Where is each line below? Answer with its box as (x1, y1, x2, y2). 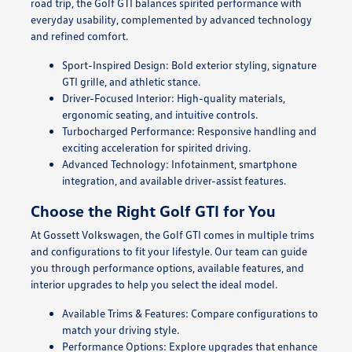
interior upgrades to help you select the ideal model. (30, 277, 277, 291)
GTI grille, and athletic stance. (61, 74, 200, 88)
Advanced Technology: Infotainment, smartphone (61, 156, 297, 170)
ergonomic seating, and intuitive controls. (61, 107, 258, 121)
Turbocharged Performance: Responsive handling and (61, 123, 317, 137)
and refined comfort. (30, 28, 128, 42)
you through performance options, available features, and (30, 260, 304, 274)
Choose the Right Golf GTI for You (30, 200, 276, 220)
